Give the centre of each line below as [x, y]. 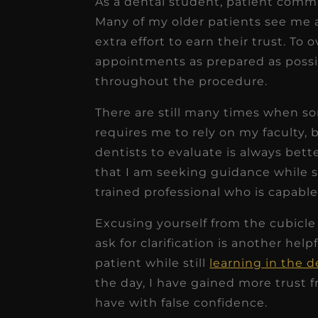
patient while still [153, 263]
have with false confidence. [182, 302]
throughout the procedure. [182, 81]
